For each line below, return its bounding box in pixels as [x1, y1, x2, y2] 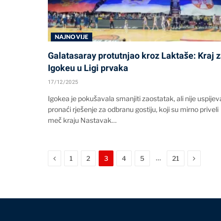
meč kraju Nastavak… [48, 115, 116, 124]
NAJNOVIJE [55, 33, 89, 40]
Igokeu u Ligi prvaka [48, 62, 128, 73]
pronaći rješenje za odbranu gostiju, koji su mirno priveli [48, 105, 219, 113]
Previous [55, 153, 84, 162]
